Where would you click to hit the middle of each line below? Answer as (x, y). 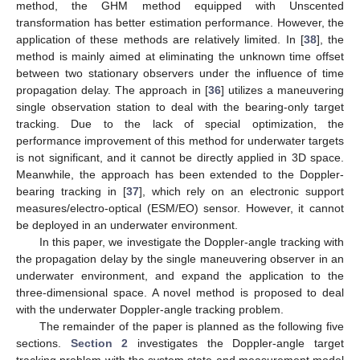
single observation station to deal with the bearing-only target (180, 106)
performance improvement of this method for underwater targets (180, 140)
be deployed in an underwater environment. (127, 225)
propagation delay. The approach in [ (112, 90)
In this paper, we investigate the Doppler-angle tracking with (191, 241)
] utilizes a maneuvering (282, 90)
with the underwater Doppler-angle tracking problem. (150, 309)
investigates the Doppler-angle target (236, 343)
